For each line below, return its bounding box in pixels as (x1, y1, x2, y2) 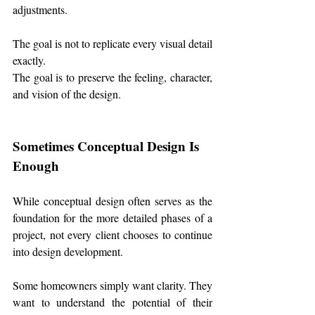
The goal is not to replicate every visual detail (13, 36, 212, 51)
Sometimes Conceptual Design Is (13, 136, 202, 156)
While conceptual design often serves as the (13, 193, 212, 209)
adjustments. (13, 2, 67, 18)
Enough (13, 156, 59, 176)
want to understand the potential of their (13, 295, 212, 310)
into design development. (13, 244, 123, 259)
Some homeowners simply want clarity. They (13, 278, 212, 293)
